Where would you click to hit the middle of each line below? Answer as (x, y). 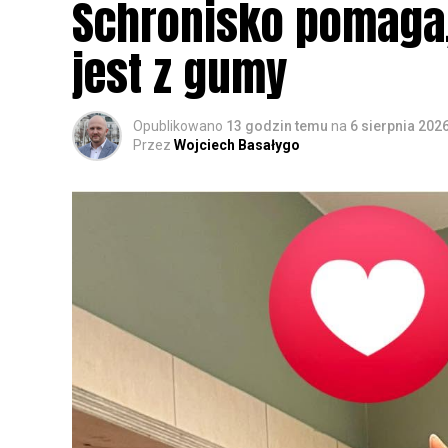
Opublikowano (178, 125)
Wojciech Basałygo (237, 144)
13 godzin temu (277, 125)
